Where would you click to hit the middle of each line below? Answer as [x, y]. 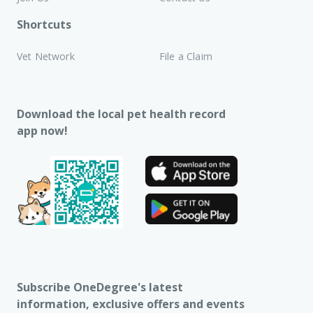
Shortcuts [44, 24]
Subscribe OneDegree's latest [100, 287]
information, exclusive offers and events [131, 304]
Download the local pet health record [121, 114]
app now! [42, 130]
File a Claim [186, 56]
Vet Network [46, 56]
